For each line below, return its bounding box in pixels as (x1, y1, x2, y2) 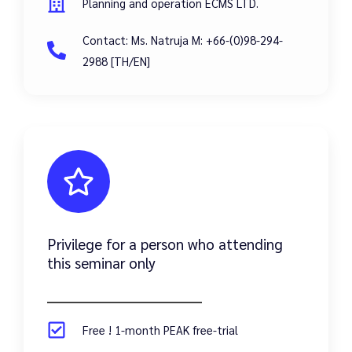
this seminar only (47, 253, 156, 273)
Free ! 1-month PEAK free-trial (82, 322, 238, 338)
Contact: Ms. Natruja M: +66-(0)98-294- (82, 32, 283, 48)
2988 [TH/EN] (82, 53, 150, 69)
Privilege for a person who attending (47, 234, 283, 254)
